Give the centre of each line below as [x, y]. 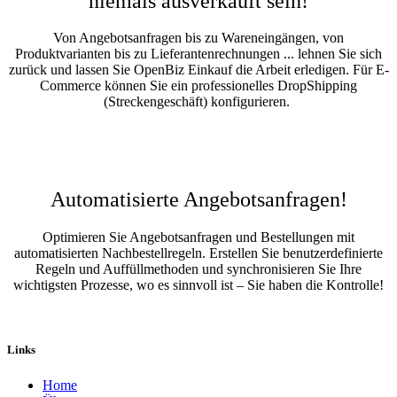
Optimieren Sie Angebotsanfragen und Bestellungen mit [198, 237]
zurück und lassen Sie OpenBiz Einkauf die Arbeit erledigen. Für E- [198, 70]
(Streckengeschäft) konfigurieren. [198, 102]
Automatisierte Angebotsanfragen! [198, 200]
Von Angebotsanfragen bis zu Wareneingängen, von [198, 38]
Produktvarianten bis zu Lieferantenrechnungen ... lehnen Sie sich [198, 54]
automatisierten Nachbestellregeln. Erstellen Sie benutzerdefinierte [198, 253]
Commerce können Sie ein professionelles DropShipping [198, 86]
